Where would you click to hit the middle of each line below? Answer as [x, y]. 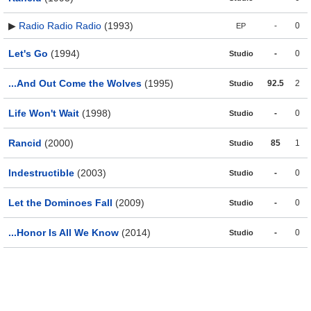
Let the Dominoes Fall [60, 203]
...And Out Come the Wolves [75, 84]
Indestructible [41, 173]
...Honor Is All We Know [64, 233]
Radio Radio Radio [60, 26]
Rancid [25, 143]
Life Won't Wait [44, 114]
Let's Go [28, 54]
